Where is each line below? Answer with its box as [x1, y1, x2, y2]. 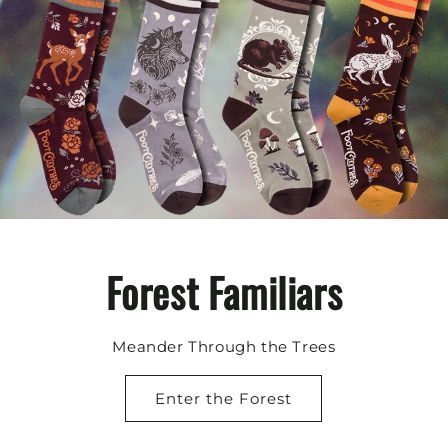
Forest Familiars [105, 262, 343, 322]
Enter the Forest [155, 388, 293, 408]
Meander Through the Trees [112, 337, 336, 356]
